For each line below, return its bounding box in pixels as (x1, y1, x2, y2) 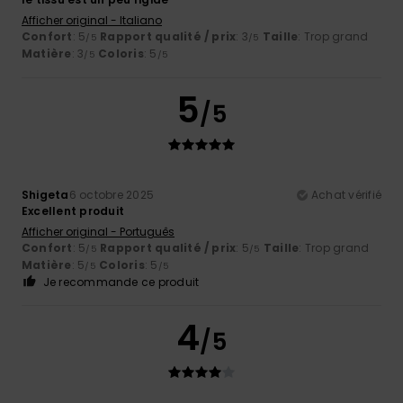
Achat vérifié (310, 186, 381, 202)
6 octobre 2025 (68, 186, 155, 202)
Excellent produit (22, 202, 125, 219)
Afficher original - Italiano (22, 12, 162, 28)
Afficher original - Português (22, 223, 175, 239)
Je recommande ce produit (42, 273, 200, 290)
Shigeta (22, 186, 69, 202)
